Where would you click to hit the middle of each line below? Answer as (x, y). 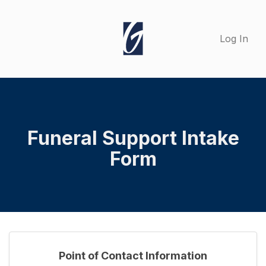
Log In (234, 39)
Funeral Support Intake (133, 138)
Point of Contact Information (133, 256)
